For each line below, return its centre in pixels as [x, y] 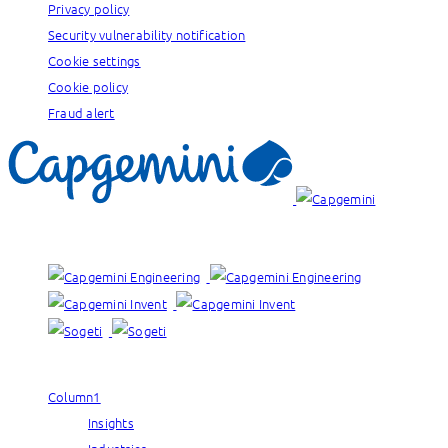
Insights [111, 422]
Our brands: [44, 237]
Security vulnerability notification [147, 34]
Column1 [74, 396]
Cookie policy [88, 86]
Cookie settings [94, 60]
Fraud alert [81, 112]
